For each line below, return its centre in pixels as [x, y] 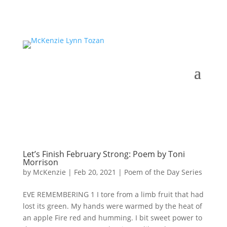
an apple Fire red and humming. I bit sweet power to [112, 218]
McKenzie [49, 172]
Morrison [40, 162]
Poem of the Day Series [163, 172]
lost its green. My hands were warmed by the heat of [112, 206]
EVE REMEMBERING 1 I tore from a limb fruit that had [113, 194]
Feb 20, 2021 [95, 172]
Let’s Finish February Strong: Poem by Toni [104, 154]
